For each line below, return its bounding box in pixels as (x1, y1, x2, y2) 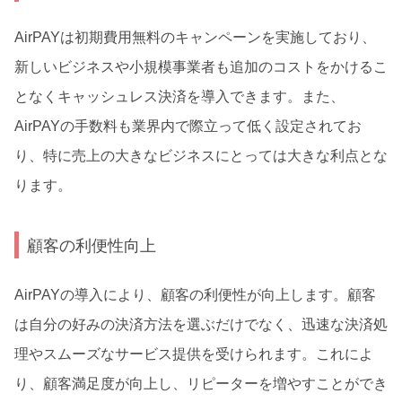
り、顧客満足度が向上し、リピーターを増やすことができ (14, 375, 388, 391)
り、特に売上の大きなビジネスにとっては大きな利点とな (14, 147, 388, 163)
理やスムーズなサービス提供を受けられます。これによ (14, 345, 373, 362)
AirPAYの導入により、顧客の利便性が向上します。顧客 (14, 286, 376, 302)
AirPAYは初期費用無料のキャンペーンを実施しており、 (14, 29, 376, 45)
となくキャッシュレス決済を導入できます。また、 (14, 88, 345, 104)
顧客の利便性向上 (27, 235, 157, 255)
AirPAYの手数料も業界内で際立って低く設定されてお (14, 118, 362, 134)
